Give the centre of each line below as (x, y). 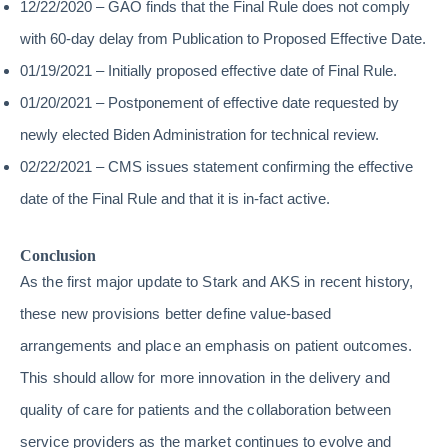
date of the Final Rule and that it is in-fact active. (175, 199)
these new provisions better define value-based (176, 314)
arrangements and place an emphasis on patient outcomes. (216, 346)
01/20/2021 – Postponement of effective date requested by (209, 103)
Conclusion (58, 256)
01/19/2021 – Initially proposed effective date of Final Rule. (208, 71)
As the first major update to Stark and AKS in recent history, (217, 282)
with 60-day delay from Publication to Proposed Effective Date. (223, 39)
